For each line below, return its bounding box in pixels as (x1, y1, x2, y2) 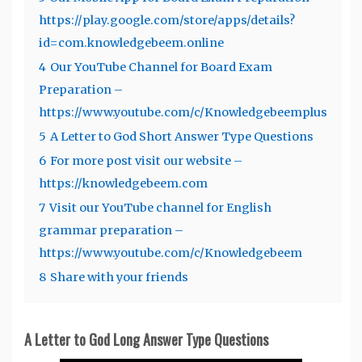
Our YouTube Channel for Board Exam (50, 59, 272, 74)
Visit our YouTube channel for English (49, 200, 271, 215)
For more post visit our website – (50, 153, 242, 168)
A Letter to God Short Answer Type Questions (50, 128, 314, 144)
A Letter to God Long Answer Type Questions (24, 328, 268, 350)
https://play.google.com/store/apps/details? (39, 12, 295, 27)
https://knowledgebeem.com (39, 175, 208, 191)
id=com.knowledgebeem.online (39, 35, 224, 50)
